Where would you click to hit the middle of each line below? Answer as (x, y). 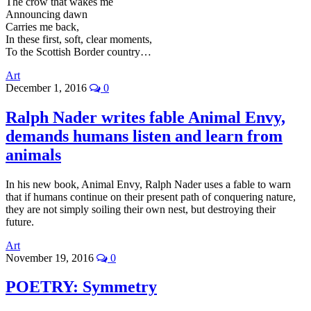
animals (33, 154)
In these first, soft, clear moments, (79, 39)
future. (20, 221)
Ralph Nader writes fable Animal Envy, (145, 117)
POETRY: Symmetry (81, 287)
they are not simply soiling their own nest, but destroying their (141, 209)
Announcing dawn (47, 14)
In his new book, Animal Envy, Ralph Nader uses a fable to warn (148, 184)
